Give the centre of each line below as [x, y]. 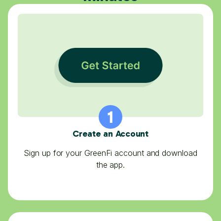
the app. [110, 165]
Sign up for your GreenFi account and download [110, 153]
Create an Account [110, 133]
